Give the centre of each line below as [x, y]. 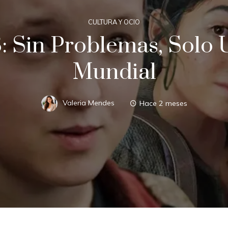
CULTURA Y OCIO [114, 22]
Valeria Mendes [88, 103]
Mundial [114, 72]
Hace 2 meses [163, 103]
